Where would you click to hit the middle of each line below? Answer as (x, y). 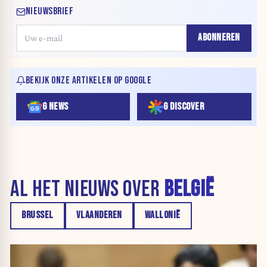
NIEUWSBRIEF (49, 12)
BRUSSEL (38, 215)
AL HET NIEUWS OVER (87, 189)
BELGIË (189, 189)
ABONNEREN (219, 38)
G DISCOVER (184, 106)
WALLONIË (162, 215)
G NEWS (55, 106)
